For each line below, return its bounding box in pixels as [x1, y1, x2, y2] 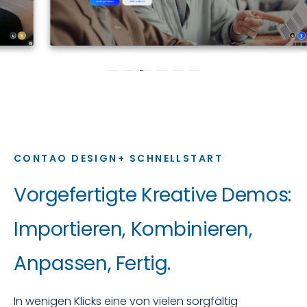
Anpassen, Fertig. [14, 249, 171, 277]
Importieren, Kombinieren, [14, 215, 253, 243]
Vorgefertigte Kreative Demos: [14, 181, 291, 208]
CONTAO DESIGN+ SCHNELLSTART [14, 151, 223, 165]
